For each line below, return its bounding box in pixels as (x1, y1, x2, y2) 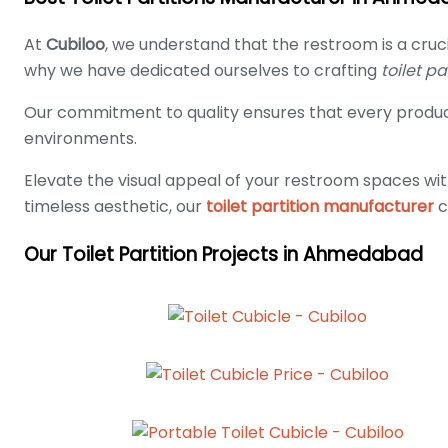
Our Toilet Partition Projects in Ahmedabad (24, 240, 423, 268)
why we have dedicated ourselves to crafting (24, 58, 381, 82)
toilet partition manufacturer (206, 194, 434, 218)
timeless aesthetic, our (24, 194, 206, 218)
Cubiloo (46, 32, 105, 56)
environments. (24, 126, 137, 150)
